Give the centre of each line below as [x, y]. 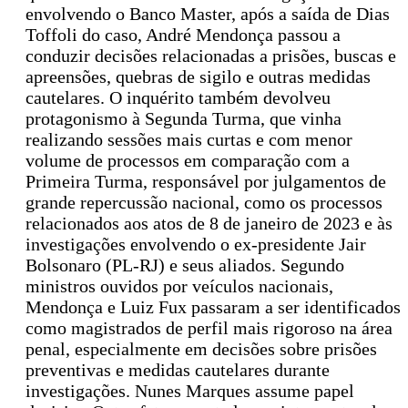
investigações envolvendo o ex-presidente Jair [196, 245]
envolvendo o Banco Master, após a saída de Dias [208, 14]
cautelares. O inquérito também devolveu [178, 98]
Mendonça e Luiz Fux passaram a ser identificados [213, 307]
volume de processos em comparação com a [188, 161]
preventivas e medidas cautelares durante [178, 370]
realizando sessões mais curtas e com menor [189, 140]
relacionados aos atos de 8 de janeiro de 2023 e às [209, 224]
